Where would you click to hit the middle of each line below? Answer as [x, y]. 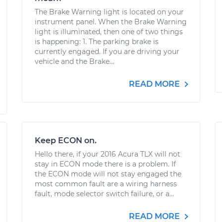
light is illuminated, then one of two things [109, 32]
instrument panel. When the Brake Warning [111, 22]
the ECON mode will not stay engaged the [108, 174]
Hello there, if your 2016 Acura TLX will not [108, 154]
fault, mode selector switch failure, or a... [104, 194]
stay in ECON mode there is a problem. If [105, 164]
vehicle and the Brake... [74, 61]
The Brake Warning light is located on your [109, 12]
